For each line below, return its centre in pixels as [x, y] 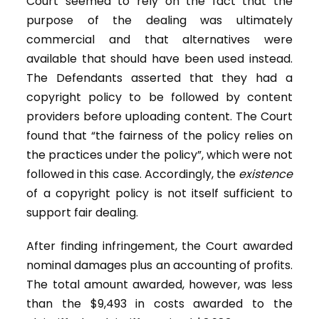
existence [265, 174]
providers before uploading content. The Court [159, 117]
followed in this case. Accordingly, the [132, 174]
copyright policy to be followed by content [159, 98]
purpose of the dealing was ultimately [159, 21]
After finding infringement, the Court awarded [159, 246]
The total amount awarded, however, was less [159, 285]
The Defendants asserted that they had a [159, 78]
